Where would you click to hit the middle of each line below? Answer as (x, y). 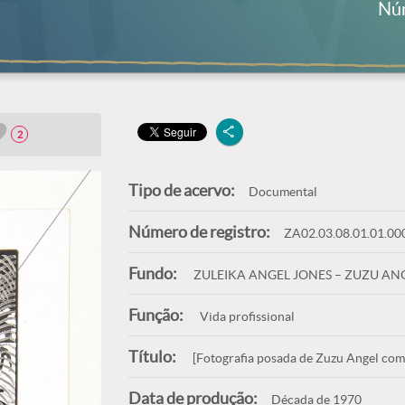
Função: (155, 315)
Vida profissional (245, 316)
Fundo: (152, 273)
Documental (283, 192)
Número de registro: (199, 232)
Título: (152, 357)
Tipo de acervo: (181, 190)
